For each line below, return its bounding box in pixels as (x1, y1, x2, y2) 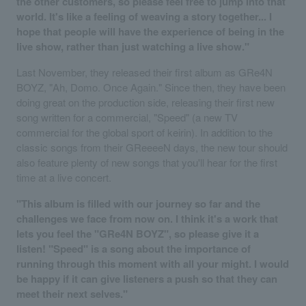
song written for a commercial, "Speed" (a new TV (16, 109, 238, 124)
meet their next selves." (16, 286, 128, 301)
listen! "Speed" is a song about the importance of (16, 240, 251, 256)
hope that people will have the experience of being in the (16, 23, 284, 39)
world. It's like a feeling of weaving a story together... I (16, 8, 272, 24)
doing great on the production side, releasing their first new (16, 94, 275, 109)
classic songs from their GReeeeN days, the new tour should (16, 139, 288, 154)
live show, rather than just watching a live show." (16, 38, 249, 54)
